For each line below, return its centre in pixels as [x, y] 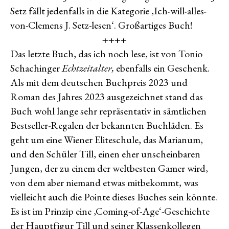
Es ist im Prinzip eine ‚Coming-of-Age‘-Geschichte [110, 211]
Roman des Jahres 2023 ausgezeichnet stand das [107, 97]
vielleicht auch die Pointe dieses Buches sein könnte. [114, 197]
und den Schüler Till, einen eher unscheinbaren [105, 154]
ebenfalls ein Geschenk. [163, 68]
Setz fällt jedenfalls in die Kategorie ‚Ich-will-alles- [108, 11]
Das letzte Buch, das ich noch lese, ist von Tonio [106, 54]
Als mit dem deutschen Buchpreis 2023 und [99, 82]
